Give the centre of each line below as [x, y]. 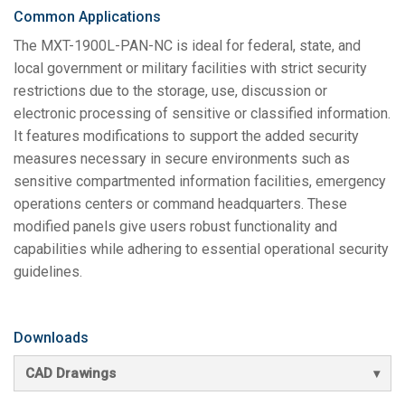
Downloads [51, 338]
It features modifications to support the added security [186, 137]
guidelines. [48, 272]
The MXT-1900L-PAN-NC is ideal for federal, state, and [187, 46]
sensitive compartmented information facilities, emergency [200, 182]
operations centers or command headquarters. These [180, 204]
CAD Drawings [71, 374]
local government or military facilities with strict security [190, 69]
